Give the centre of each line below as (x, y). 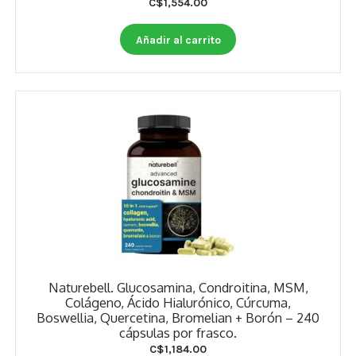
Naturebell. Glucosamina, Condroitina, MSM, (178, 287)
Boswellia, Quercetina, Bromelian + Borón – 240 (178, 317)
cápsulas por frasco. (178, 332)
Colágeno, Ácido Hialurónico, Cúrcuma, (178, 302)
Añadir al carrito (178, 39)
